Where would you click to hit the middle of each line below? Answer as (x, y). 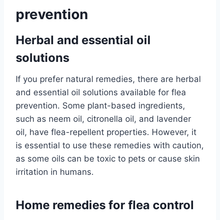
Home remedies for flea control (105, 205)
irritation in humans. (55, 172)
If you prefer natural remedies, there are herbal (108, 79)
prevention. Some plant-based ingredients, (100, 106)
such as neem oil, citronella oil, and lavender (103, 119)
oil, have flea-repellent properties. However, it (106, 132)
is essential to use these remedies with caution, (110, 146)
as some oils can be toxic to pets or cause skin (108, 159)
